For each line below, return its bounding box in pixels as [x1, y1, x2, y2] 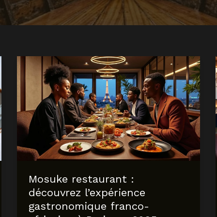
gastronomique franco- [28, 200, 149, 213]
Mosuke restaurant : [28, 173, 134, 186]
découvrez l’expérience [28, 186, 145, 199]
